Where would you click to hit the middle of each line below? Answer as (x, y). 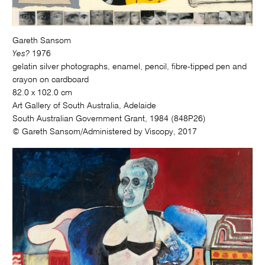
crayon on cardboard (51, 80)
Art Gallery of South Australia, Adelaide (85, 106)
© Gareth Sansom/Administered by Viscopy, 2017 (105, 132)
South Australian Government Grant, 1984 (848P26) (109, 119)
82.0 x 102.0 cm (43, 93)
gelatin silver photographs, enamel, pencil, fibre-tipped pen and (130, 67)
